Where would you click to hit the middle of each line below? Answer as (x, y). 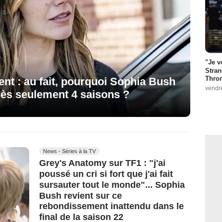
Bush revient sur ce (81, 195)
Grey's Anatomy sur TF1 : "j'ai (102, 163)
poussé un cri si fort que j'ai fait (106, 174)
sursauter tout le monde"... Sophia (112, 185)
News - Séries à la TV (69, 151)
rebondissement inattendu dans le (111, 206)
